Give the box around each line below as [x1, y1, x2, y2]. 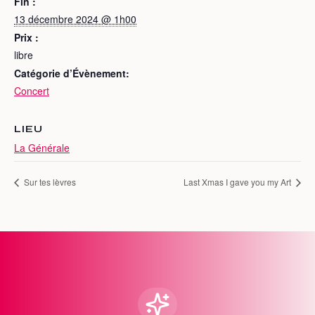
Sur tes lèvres [22, 176, 76, 188]
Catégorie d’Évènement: [14, 66, 129, 80]
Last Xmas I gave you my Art [184, 176, 293, 188]
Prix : [14, 30, 39, 44]
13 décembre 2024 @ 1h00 [14, 12, 136, 26]
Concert [14, 84, 49, 98]
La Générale [14, 141, 70, 155]
